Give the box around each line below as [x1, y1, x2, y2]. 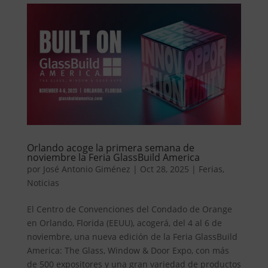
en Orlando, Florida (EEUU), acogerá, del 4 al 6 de [26, 217, 222, 229]
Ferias [198, 163, 223, 175]
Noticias [26, 177, 59, 189]
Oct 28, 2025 [139, 163, 189, 175]
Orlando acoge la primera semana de [26, 141, 194, 155]
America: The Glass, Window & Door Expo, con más [26, 245, 229, 257]
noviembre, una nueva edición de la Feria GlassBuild [26, 231, 237, 243]
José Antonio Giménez [42, 163, 130, 175]
